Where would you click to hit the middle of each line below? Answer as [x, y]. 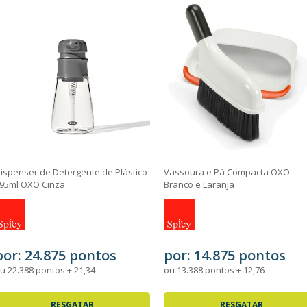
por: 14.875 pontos [224, 255]
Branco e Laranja [199, 184]
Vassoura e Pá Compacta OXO [226, 172]
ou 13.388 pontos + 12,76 [214, 270]
